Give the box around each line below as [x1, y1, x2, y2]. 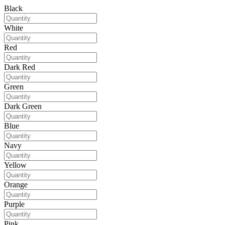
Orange [4, 180, 28, 189]
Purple [4, 200, 25, 209]
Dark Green [4, 102, 42, 111]
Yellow [4, 161, 27, 170]
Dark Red [4, 63, 35, 72]
